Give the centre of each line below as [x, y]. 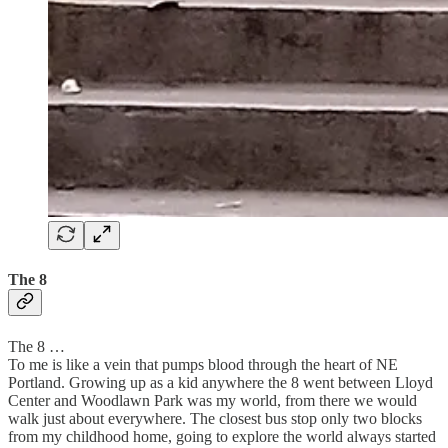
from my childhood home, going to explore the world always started [222, 436]
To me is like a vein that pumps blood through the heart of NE [203, 364]
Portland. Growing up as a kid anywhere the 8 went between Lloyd [220, 382]
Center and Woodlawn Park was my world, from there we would [212, 400]
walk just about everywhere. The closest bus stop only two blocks [215, 418]
